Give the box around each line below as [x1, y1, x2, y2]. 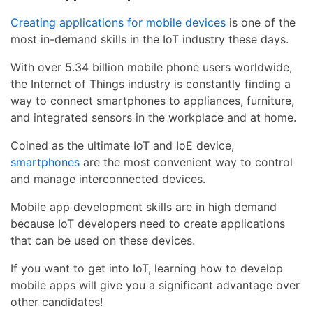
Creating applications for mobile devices [10, 15, 226, 30]
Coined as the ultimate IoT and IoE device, [10, 138, 234, 153]
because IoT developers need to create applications [10, 217, 285, 231]
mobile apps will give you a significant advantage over [10, 278, 300, 293]
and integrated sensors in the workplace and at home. [10, 110, 296, 125]
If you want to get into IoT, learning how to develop [10, 261, 283, 276]
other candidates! [10, 295, 103, 310]
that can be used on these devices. [10, 233, 195, 248]
